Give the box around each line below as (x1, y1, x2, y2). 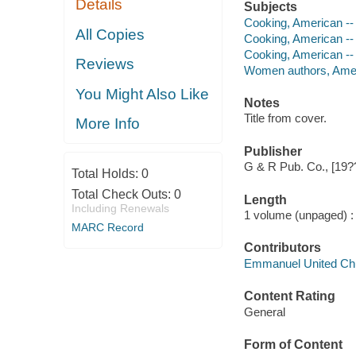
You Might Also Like (75, 85, 210, 103)
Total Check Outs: (71, 187, 174, 201)
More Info (75, 115, 141, 133)
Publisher (243, 144, 302, 158)
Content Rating (243, 289, 335, 304)
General (243, 304, 285, 319)
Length (243, 192, 287, 207)
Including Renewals (71, 201, 169, 215)
